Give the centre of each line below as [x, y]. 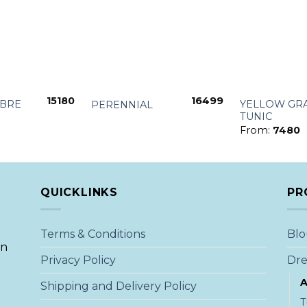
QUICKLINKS [79, 193]
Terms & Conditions [93, 234]
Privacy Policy [78, 260]
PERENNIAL [122, 105]
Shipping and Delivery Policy [118, 286]
